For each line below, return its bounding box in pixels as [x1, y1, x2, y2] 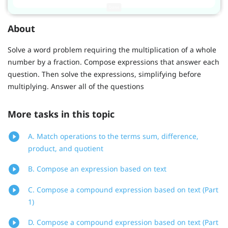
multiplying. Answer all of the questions [8, 81, 144, 91]
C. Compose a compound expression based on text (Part [28, 185, 218, 195]
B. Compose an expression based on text [28, 164, 166, 174]
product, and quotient [28, 144, 103, 154]
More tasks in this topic [8, 108, 115, 121]
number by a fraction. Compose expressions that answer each [8, 56, 219, 67]
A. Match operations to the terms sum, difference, [28, 131, 198, 141]
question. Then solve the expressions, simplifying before [8, 69, 201, 79]
